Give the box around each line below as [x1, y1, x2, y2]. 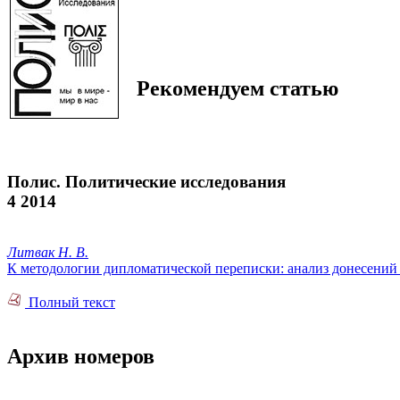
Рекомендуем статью [137, 77, 338, 101]
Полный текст [25, 294, 115, 310]
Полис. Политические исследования [7, 171, 286, 191]
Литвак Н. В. [7, 244, 88, 260]
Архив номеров [7, 344, 154, 368]
